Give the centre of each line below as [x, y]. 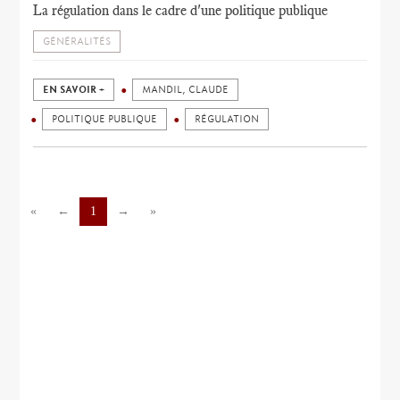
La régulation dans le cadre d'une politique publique [181, 10]
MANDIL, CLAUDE [186, 90]
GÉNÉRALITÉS [77, 42]
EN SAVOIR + [74, 90]
